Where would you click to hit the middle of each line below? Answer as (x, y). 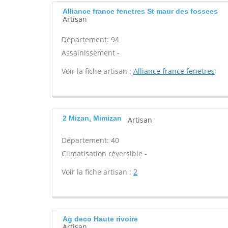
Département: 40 (90, 140)
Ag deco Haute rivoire (100, 219)
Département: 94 (90, 39)
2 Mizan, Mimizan (92, 118)
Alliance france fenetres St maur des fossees (140, 11)
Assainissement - (91, 53)
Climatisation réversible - (104, 153)
